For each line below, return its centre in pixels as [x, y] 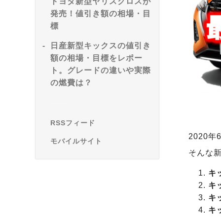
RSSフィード [73, 123]
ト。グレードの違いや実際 [101, 70]
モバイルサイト [76, 141]
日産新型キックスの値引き [101, 46]
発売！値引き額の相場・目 [101, 14]
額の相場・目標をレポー [96, 58]
